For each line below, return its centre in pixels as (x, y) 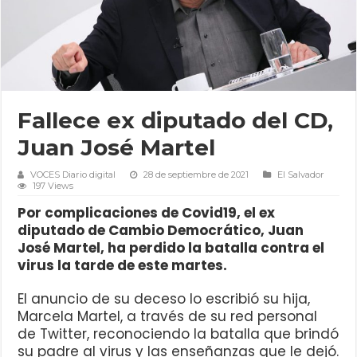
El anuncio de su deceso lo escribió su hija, (164, 299)
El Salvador (301, 175)
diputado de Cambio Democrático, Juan (161, 231)
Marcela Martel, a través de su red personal (168, 317)
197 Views (53, 186)
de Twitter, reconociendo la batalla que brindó (178, 334)
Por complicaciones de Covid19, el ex (147, 213)
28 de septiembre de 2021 (196, 175)
